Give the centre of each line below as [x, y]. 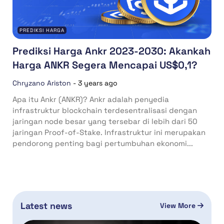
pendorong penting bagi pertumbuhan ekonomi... [103, 143]
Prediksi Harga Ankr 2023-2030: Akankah [111, 51]
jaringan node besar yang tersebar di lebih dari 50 [105, 121]
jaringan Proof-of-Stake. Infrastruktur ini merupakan [109, 132]
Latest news [46, 205]
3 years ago [98, 83]
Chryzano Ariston [42, 83]
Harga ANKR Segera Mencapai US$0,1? [105, 65]
